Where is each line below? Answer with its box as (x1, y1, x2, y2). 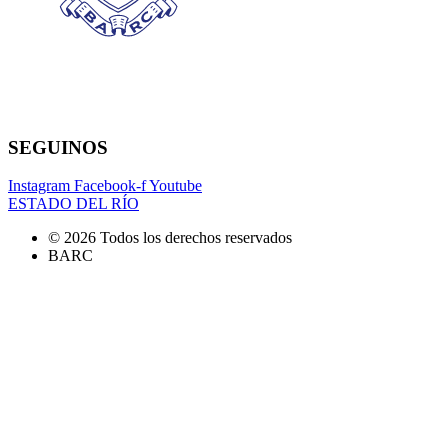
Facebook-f (74, 177, 146, 195)
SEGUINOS (8, 136, 108, 158)
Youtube (149, 177, 202, 195)
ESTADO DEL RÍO (8, 195, 139, 213)
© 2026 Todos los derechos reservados (48, 229, 292, 247)
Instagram (8, 177, 70, 195)
